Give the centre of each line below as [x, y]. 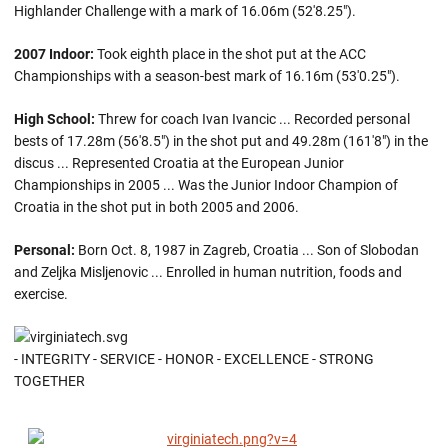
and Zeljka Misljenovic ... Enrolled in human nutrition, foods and [208, 272]
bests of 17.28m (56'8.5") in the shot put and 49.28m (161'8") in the [221, 141]
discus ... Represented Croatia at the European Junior [179, 163]
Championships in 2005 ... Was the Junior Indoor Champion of [206, 185]
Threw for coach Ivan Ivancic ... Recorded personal [252, 119]
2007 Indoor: [54, 54]
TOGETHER [49, 381]
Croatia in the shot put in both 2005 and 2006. [156, 207]
